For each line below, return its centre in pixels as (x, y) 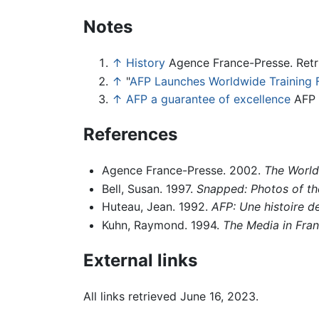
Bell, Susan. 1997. (149, 188)
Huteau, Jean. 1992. (156, 207)
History (146, 63)
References (130, 135)
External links (140, 260)
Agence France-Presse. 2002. (183, 171)
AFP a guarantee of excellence (208, 99)
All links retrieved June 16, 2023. (171, 296)
